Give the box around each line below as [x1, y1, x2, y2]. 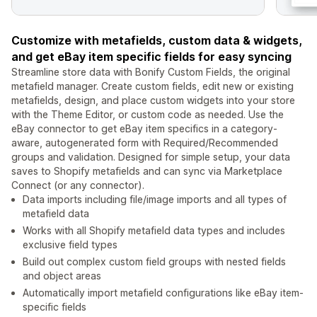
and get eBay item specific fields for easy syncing [11, 50, 292, 64]
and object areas [23, 270, 101, 282]
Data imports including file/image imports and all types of [23, 193, 287, 206]
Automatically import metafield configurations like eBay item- [23, 287, 304, 299]
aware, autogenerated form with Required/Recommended [11, 137, 278, 149]
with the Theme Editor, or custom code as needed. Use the [11, 108, 284, 121]
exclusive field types [23, 238, 117, 251]
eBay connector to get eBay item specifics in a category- [11, 122, 277, 135]
